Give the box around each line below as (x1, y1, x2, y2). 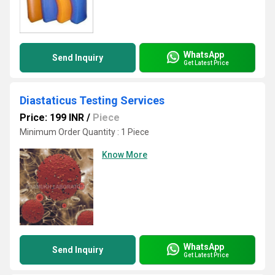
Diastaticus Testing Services (20, 94, 165, 107)
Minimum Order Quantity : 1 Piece (20, 127, 149, 137)
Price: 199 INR (20, 112, 84, 123)
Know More (102, 150, 147, 160)
